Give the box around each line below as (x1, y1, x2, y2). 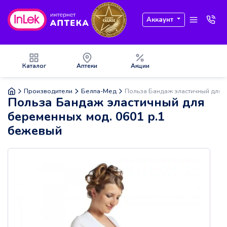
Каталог (22, 62, 46, 70)
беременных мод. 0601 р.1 (8, 108, 165, 125)
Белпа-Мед (81, 86, 117, 96)
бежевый (8, 123, 62, 139)
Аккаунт (146, 15, 174, 24)
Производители (24, 86, 73, 96)
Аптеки (77, 62, 98, 70)
